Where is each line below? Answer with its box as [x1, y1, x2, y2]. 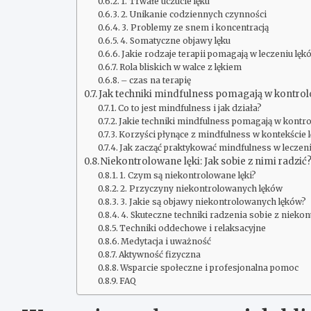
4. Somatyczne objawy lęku [119, 35, 230, 46]
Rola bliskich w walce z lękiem [119, 61, 242, 72]
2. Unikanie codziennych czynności [120, 8, 267, 19]
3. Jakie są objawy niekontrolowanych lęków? [119, 196, 306, 207]
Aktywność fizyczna [118, 249, 201, 260]
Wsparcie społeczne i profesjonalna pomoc [119, 262, 299, 273]
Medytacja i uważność [120, 235, 211, 246]
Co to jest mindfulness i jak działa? [117, 102, 262, 113]
